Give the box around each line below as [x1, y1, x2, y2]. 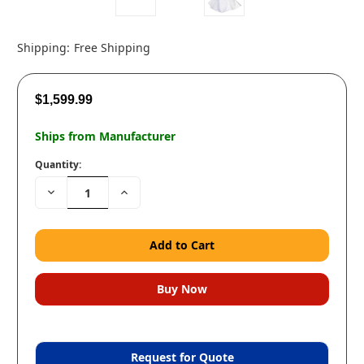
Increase [117, 184, 165, 199]
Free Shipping [73, 40, 150, 56]
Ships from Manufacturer [35, 128, 175, 145]
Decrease [44, 184, 95, 199]
